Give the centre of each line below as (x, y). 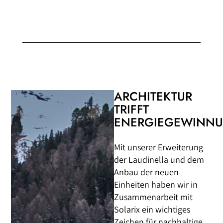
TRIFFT (132, 109)
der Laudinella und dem (159, 159)
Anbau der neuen (147, 172)
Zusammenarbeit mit (154, 197)
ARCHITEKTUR (153, 96)
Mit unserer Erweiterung (159, 147)
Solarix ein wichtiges (152, 209)
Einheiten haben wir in (156, 184)
